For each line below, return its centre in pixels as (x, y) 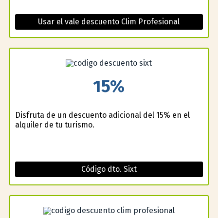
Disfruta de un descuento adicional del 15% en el (102, 115)
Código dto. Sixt (109, 169)
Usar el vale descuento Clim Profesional (109, 21)
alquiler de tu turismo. (54, 125)
